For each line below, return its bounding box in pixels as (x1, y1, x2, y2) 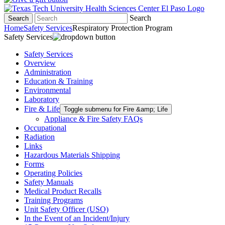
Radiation (24, 133, 55, 141)
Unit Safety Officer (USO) (24, 205, 108, 213)
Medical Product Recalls (24, 187, 101, 195)
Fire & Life (24, 104, 60, 113)
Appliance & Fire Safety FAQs (44, 115, 143, 123)
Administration (24, 68, 71, 76)
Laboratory (24, 95, 59, 103)
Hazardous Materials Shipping (24, 151, 120, 159)
